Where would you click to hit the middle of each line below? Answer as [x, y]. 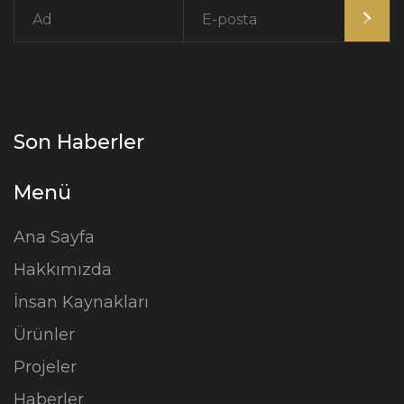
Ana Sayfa [54, 237]
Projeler [45, 367]
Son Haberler [79, 142]
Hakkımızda [63, 270]
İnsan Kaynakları [81, 302]
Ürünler [44, 335]
